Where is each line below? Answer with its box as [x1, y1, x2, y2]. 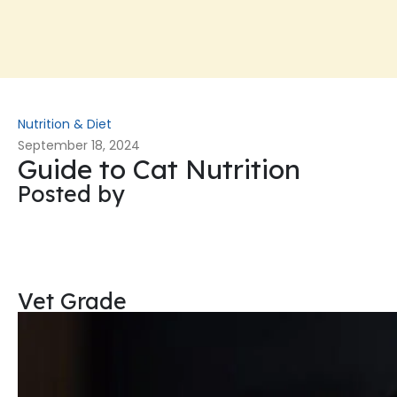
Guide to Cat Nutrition [18, 152, 300, 186]
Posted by [18, 179, 125, 207]
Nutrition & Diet [18, 114, 112, 133]
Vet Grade [18, 286, 127, 315]
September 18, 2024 [18, 136, 140, 154]
